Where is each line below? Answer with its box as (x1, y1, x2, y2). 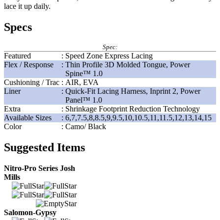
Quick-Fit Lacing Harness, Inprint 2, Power (65, 87, 200, 96)
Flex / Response (4, 60, 54, 69)
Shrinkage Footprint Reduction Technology (65, 105, 200, 113)
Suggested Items (4, 141, 85, 154)
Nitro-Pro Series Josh (4, 164, 75, 173)
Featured (4, 52, 31, 60)
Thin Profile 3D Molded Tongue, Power (65, 60, 190, 69)
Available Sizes (4, 113, 52, 122)
